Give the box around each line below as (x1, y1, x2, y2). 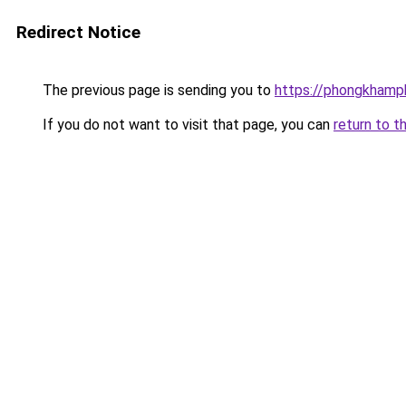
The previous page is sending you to (39, 82, 275, 99)
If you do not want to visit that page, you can (39, 116, 333, 133)
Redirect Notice (16, 22, 140, 43)
